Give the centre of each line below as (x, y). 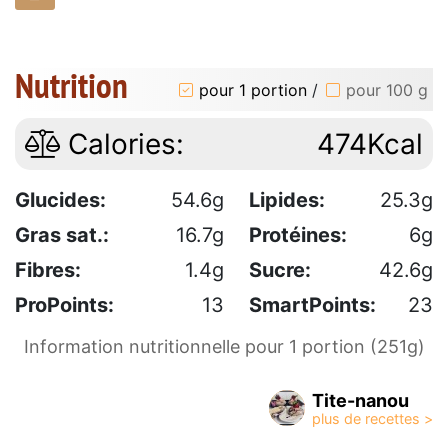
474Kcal (370, 144)
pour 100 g (387, 89)
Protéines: (298, 235)
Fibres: (48, 270)
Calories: (122, 144)
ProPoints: (64, 305)
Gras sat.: (62, 235)
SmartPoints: (312, 305)
